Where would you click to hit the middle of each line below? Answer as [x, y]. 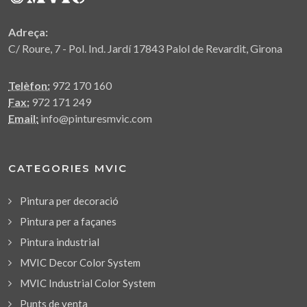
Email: [23, 118]
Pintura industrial [60, 242]
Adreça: [28, 32]
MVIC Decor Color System [80, 262]
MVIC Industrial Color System [88, 283]
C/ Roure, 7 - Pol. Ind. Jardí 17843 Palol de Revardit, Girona [145, 48]
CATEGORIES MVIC [68, 168]
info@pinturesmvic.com [95, 118]
